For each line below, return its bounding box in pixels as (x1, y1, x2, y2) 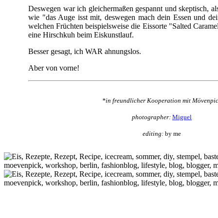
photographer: (132, 113, 171, 121)
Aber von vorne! (28, 63, 79, 72)
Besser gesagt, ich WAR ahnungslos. (28, 47, 141, 55)
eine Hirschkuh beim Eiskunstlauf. (28, 30, 134, 39)
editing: (143, 129, 163, 137)
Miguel (172, 113, 192, 121)
